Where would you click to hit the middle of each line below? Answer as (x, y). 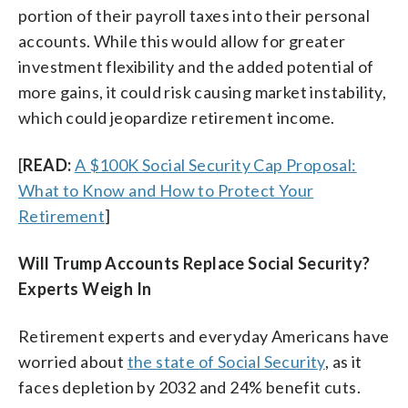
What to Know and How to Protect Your (166, 190)
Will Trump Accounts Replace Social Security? (194, 263)
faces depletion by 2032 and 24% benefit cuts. (189, 387)
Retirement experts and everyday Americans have (204, 336)
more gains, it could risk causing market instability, (203, 92)
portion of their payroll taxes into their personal (194, 15)
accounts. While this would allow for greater (182, 41)
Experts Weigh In (85, 288)
